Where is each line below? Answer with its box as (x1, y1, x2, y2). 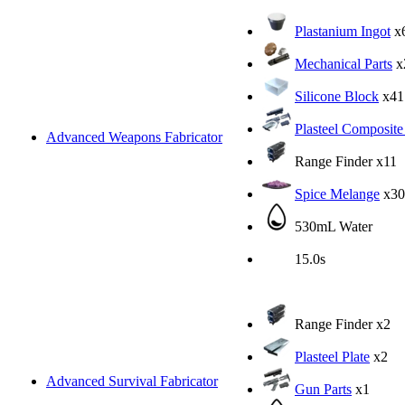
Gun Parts (295, 381, 352, 397)
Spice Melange (295, 185, 380, 202)
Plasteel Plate (295, 348, 370, 364)
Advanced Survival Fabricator (46, 372, 218, 389)
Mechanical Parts (295, 55, 392, 71)
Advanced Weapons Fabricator (46, 128, 222, 145)
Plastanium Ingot (295, 23, 391, 39)
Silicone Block (295, 88, 379, 104)
